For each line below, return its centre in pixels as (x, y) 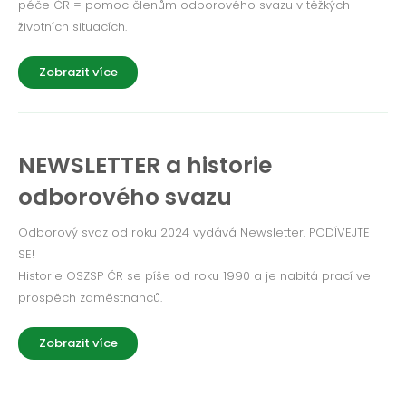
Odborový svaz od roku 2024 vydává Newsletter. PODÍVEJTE (194, 232)
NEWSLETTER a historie (145, 165)
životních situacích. (72, 27)
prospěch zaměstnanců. (90, 298)
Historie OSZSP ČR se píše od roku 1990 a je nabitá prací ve (194, 276)
